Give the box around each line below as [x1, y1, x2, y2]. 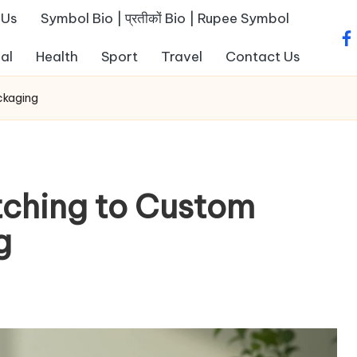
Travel [161, 47, 202, 65]
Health [36, 47, 78, 65]
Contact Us [226, 47, 300, 65]
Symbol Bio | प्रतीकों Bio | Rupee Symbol [41, 10, 289, 28]
